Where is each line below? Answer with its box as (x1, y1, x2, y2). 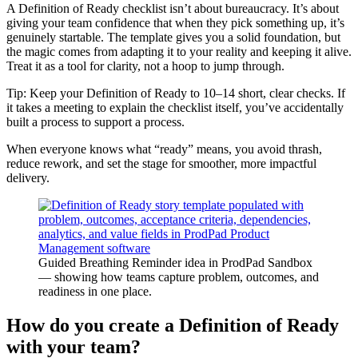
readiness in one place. (38, 284, 152, 299)
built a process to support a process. (6, 115, 185, 129)
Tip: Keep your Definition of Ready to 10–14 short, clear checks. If (6, 86, 345, 101)
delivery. (6, 171, 50, 185)
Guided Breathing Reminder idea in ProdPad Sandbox (38, 256, 312, 270)
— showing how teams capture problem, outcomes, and (38, 270, 319, 284)
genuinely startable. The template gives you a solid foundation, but (6, 30, 340, 45)
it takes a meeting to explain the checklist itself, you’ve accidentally (6, 101, 344, 115)
